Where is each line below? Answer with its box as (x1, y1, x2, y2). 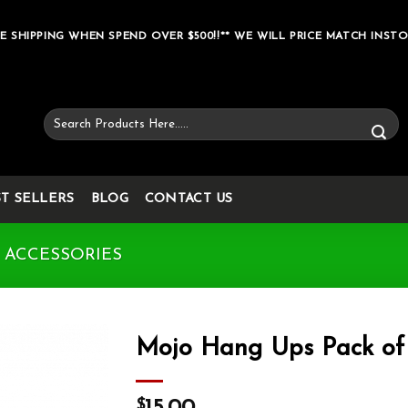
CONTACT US (144, 192, 233, 206)
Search (44, 110, 79, 122)
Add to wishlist (9, 379, 95, 393)
